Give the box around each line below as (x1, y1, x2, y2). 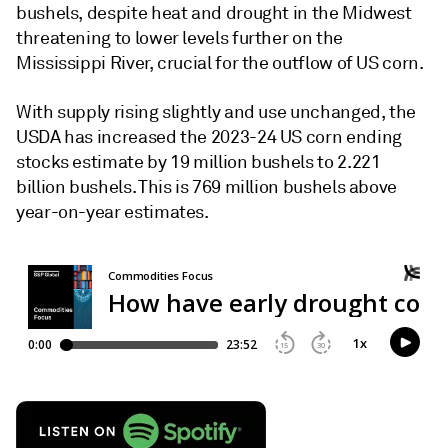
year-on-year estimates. (16, 201, 209, 223)
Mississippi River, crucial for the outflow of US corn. (16, 52, 424, 74)
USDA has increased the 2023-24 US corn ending (16, 126, 402, 148)
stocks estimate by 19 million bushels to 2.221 (16, 151, 381, 173)
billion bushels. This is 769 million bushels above (16, 176, 398, 198)
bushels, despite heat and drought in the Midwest (16, 2, 412, 24)
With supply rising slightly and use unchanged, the (16, 101, 417, 123)
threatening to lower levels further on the (16, 27, 343, 49)
